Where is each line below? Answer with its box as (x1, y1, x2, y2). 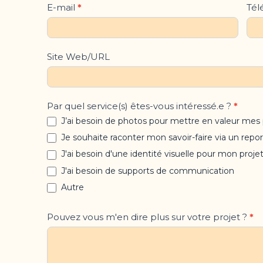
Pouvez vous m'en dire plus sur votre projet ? (46, 211, 249, 223)
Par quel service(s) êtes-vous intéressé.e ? (46, 100, 234, 112)
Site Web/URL (46, 50, 110, 62)
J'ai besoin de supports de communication (58, 165, 234, 176)
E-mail (46, 1, 77, 13)
